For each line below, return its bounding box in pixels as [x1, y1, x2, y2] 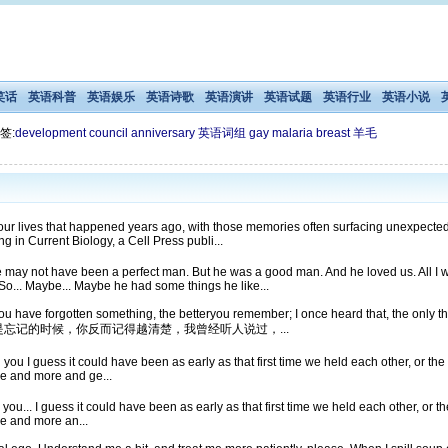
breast [315, 126, 350, 140]
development [14, 126, 86, 140]
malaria [271, 126, 313, 140]
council [88, 126, 128, 140]
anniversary [130, 126, 195, 140]
